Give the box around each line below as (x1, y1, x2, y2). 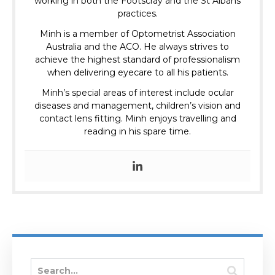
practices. (117, 8, 158, 20)
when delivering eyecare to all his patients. (47, 67, 228, 79)
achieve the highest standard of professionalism (35, 54, 240, 66)
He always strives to (144, 41, 229, 53)
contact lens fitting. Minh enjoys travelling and (39, 113, 236, 125)
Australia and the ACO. (46, 41, 144, 53)
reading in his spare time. (84, 126, 191, 137)
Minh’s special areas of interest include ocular (41, 87, 234, 99)
